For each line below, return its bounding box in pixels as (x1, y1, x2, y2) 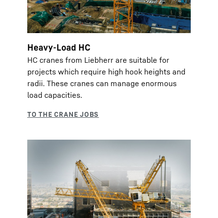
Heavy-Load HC (27, 42, 91, 53)
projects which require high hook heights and (27, 67, 185, 76)
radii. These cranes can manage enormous (27, 78, 177, 88)
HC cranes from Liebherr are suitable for (27, 55, 169, 65)
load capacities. (27, 90, 82, 100)
